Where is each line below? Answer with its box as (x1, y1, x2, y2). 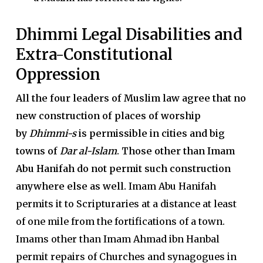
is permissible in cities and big (76, 127, 225, 139)
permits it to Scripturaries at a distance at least (15, 198, 237, 210)
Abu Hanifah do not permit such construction (15, 163, 231, 174)
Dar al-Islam (59, 145, 117, 157)
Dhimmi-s (29, 127, 76, 139)
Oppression (15, 65, 100, 84)
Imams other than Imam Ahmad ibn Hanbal (15, 233, 220, 245)
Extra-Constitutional (15, 45, 173, 64)
